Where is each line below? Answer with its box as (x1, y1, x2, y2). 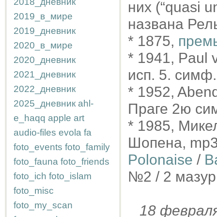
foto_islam (49, 171, 92, 181)
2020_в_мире (14, 40, 73, 50)
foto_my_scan (14, 200, 73, 210)
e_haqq (14, 113, 46, 123)
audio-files (14, 127, 56, 138)
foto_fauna (14, 156, 58, 167)
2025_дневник (14, 98, 76, 108)
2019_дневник (14, 26, 76, 36)
